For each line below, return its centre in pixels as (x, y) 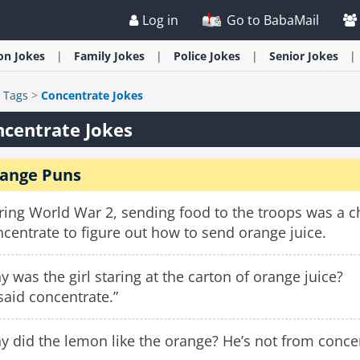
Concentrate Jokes (92, 95)
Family (94, 56)
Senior (288, 56)
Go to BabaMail (271, 20)
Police (192, 56)
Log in (160, 20)
